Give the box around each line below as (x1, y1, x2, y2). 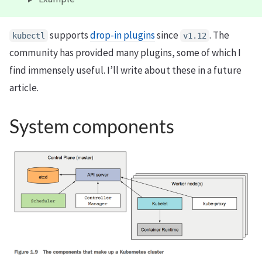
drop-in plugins (90, 29, 155, 42)
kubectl (12, 31, 45, 41)
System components (9, 115, 174, 138)
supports (48, 29, 90, 42)
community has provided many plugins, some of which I (9, 46, 241, 60)
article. (9, 81, 39, 95)
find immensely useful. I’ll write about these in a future (9, 64, 242, 77)
